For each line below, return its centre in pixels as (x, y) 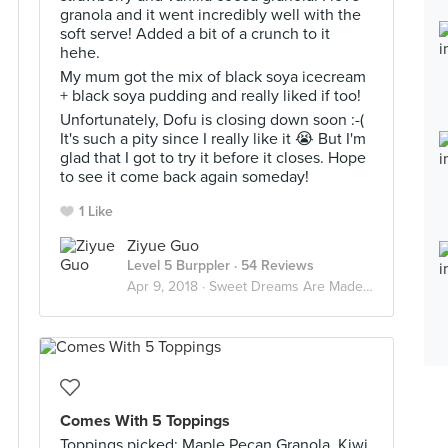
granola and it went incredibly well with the (210, 15)
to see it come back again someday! (184, 177)
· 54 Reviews (272, 265)
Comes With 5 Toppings (145, 421)
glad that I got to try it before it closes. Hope (213, 158)
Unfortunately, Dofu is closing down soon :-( (212, 120)
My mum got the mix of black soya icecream (213, 77)
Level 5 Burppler (178, 265)
